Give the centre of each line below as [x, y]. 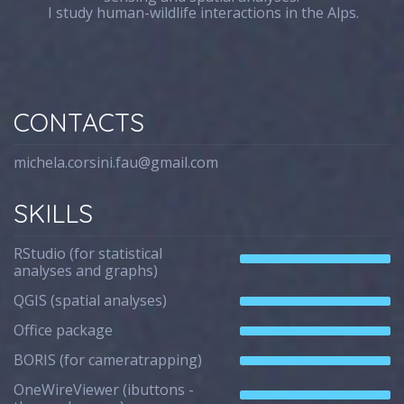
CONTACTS [79, 122]
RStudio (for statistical [88, 253]
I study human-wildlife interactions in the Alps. [202, 13]
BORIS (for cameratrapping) [108, 360]
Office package [64, 330]
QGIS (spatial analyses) [91, 300]
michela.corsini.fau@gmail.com [116, 162]
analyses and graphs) [86, 271]
